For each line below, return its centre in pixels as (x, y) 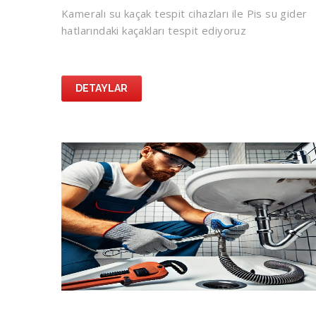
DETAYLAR (102, 89)
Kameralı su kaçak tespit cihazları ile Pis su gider (184, 14)
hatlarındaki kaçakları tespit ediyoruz (154, 31)
